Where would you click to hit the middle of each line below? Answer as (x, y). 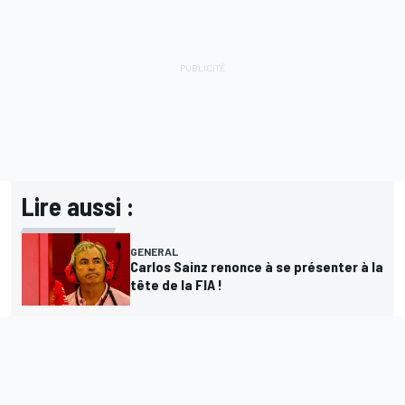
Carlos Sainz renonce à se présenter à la (257, 267)
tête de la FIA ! (176, 285)
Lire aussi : (78, 207)
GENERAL (154, 252)
